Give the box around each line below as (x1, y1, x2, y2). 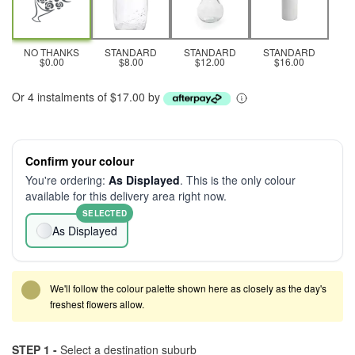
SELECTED (82, 208, 127, 219)
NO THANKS (24, 45, 79, 59)
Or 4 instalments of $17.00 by (12, 89, 163, 105)
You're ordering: (25, 172, 109, 188)
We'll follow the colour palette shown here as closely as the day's (50, 281, 326, 295)
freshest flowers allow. (50, 297, 144, 311)
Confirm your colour (25, 153, 134, 169)
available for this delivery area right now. (25, 188, 227, 204)
